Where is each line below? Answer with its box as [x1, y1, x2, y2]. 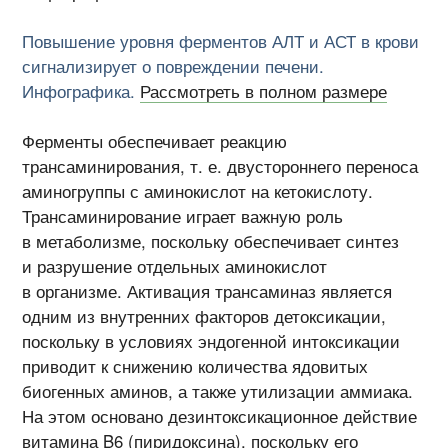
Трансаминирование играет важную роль [22, 204, 344, 229]
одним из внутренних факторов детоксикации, [22, 304, 387, 329]
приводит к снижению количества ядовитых [22, 354, 369, 379]
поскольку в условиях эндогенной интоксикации [22, 329, 401, 354]
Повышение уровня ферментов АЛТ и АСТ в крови [22, 29, 420, 54]
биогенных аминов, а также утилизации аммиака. [22, 379, 414, 404]
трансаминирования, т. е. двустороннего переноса [22, 154, 419, 179]
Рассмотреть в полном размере [140, 79, 388, 104]
